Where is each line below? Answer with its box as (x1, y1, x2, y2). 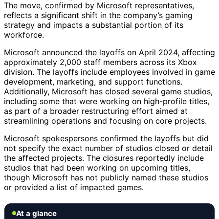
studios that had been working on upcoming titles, (4, 162, 190, 173)
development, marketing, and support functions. (4, 76, 182, 87)
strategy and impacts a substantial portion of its (4, 20, 183, 30)
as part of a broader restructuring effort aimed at (4, 106, 188, 116)
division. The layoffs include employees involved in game (4, 66, 215, 77)
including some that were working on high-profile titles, (4, 96, 209, 106)
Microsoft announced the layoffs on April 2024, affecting (4, 47, 215, 57)
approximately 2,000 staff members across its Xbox (4, 57, 197, 67)
